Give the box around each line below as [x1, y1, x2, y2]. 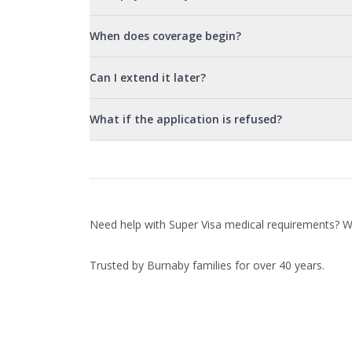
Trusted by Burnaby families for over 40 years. [90, 257, 324, 273]
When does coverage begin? [90, 27, 241, 43]
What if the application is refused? [90, 111, 282, 126]
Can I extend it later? [90, 69, 206, 85]
